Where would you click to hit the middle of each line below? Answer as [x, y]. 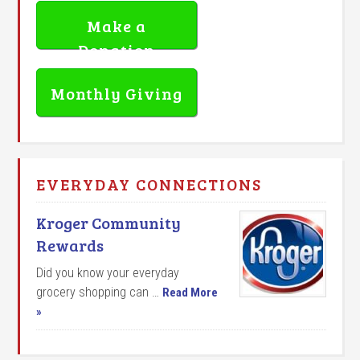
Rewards [70, 245]
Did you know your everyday [108, 272]
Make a [117, 25]
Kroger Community [109, 222]
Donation [117, 49]
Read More [190, 292]
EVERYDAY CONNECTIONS [149, 184]
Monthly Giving [117, 93]
